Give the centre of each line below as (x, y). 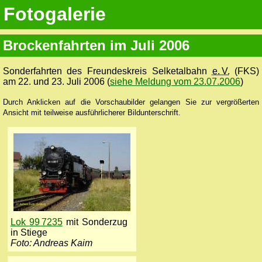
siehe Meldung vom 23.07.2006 (175, 81)
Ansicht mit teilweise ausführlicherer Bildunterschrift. (92, 112)
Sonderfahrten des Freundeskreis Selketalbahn (107, 71)
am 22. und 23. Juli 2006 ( (56, 81)
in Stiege (29, 232)
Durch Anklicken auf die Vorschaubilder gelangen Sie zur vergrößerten (131, 102)
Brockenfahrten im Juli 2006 (96, 46)
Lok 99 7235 (36, 222)
